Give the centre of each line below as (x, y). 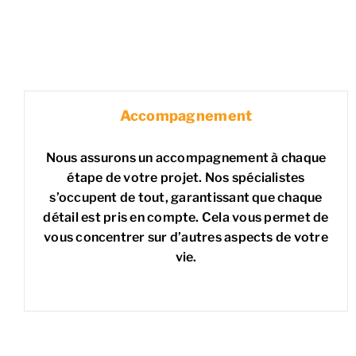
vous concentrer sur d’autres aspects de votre (186, 238)
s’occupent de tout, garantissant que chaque (186, 198)
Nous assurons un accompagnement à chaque (186, 158)
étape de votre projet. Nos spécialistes (186, 178)
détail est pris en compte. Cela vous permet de (186, 218)
